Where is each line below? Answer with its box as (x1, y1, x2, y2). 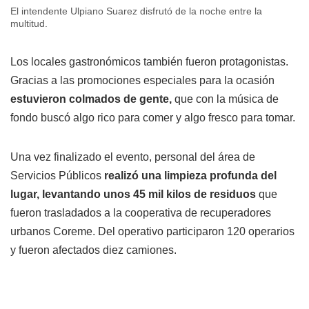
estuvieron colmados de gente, (10, 92, 172, 105)
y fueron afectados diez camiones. (10, 243, 177, 256)
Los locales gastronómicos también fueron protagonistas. (10, 55, 288, 68)
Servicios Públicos (10, 169, 101, 181)
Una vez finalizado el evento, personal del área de (10, 150, 255, 163)
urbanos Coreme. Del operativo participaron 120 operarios (10, 225, 295, 237)
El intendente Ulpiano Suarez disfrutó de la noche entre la (10, 5, 262, 17)
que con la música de (172, 92, 279, 105)
